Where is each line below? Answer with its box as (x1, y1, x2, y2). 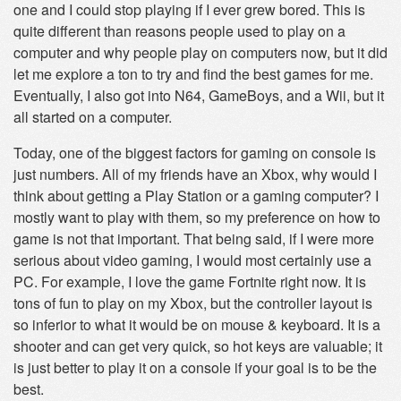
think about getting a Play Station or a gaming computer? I (13, 185, 379, 206)
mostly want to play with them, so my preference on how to (13, 207, 380, 227)
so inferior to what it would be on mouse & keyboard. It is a (13, 314, 380, 335)
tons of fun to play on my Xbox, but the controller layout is (13, 293, 372, 313)
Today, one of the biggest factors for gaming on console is (13, 142, 376, 163)
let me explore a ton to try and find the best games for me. (13, 64, 373, 84)
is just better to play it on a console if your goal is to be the (13, 357, 377, 378)
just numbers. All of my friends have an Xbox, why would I (13, 164, 377, 184)
